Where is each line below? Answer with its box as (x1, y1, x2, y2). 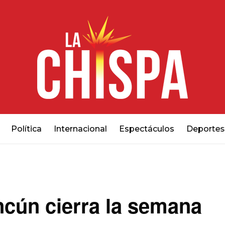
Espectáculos (119, 124, 174, 134)
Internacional (53, 124, 107, 134)
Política (11, 124, 42, 134)
